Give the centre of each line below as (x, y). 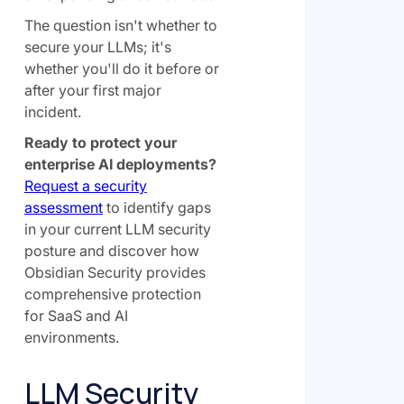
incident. (52, 112)
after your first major (92, 90)
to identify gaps (156, 207)
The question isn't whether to (120, 25)
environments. (71, 337)
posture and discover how (111, 251)
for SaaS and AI (76, 316)
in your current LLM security (117, 229)
